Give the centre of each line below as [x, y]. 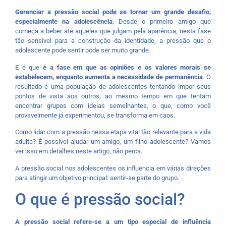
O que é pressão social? [100, 199]
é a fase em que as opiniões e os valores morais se [127, 67]
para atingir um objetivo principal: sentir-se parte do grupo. [97, 178]
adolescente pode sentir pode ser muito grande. [83, 50]
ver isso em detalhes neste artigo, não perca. [79, 151]
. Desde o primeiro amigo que [162, 22]
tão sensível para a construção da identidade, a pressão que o [113, 41]
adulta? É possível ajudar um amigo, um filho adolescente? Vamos [113, 142]
